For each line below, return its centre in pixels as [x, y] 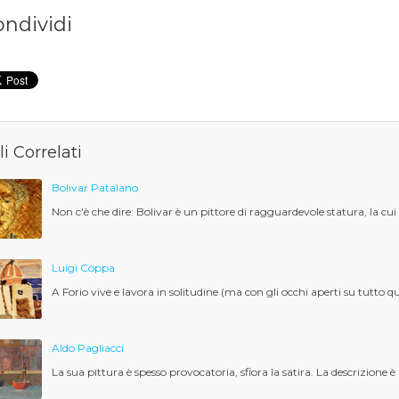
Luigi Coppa [83, 268]
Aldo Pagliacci [87, 348]
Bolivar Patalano [94, 187]
